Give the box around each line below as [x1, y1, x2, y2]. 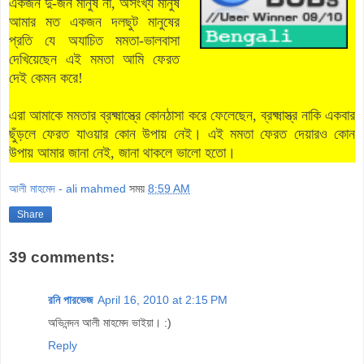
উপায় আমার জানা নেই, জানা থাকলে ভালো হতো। [9, 144, 240, 161]
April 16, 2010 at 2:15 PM [97, 292, 227, 306]
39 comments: [9, 249, 115, 266]
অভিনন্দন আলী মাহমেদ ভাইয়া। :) [48, 315, 171, 329]
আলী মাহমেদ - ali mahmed [9, 182, 126, 196]
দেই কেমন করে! [9, 69, 83, 86]
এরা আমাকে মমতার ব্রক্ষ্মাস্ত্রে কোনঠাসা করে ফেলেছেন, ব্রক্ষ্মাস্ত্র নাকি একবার [9, 106, 355, 123]
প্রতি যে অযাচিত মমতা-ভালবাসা [9, 32, 180, 49]
